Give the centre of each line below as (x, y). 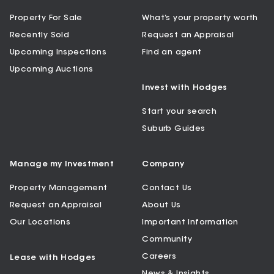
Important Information (190, 222)
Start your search (180, 111)
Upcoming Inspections (58, 52)
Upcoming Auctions (52, 69)
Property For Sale (46, 18)
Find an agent (172, 52)
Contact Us (167, 188)
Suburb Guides (174, 128)
